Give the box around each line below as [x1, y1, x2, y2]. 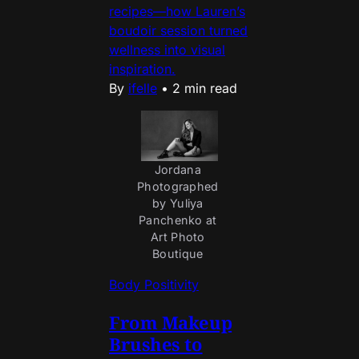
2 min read [172, 79, 237, 96]
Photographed [137, 179, 219, 194]
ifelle [128, 79, 157, 96]
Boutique [152, 247, 207, 261]
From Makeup [109, 310, 232, 335]
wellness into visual [109, 41, 225, 58]
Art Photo [151, 230, 205, 244]
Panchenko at [139, 213, 217, 228]
